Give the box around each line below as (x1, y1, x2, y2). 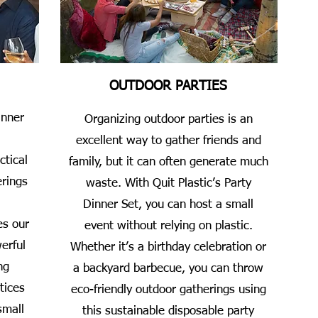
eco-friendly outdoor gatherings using (70, 284, 266, 296)
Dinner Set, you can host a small (83, 199, 253, 211)
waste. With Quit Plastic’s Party (85, 177, 251, 190)
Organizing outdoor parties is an (84, 114, 253, 126)
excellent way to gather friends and (75, 135, 261, 147)
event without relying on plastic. (84, 220, 253, 232)
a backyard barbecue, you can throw (73, 263, 263, 275)
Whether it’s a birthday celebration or (70, 241, 266, 253)
